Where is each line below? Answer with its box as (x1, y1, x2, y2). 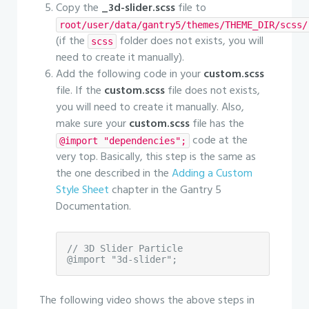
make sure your (56, 115, 129, 133)
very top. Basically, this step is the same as (56, 148, 256, 166)
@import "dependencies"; (59, 135, 186, 146)
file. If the (56, 82, 104, 100)
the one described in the (56, 165, 172, 183)
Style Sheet (56, 181, 109, 199)
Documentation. (56, 198, 131, 216)
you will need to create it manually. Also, (56, 99, 244, 117)
